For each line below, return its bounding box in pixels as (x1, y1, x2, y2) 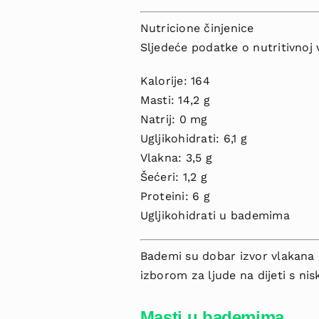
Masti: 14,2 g (140, 93, 210, 107)
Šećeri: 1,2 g (140, 170, 207, 184)
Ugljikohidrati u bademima (140, 209, 290, 222)
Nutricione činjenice (140, 21, 254, 35)
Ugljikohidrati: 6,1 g (140, 132, 247, 145)
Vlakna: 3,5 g (140, 151, 212, 164)
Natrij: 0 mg (140, 113, 208, 126)
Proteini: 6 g (140, 189, 210, 203)
